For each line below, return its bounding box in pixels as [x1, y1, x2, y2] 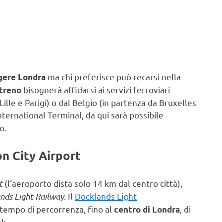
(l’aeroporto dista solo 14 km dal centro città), [4, 178, 182, 189]
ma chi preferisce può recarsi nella [48, 71, 181, 82]
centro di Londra [114, 204, 180, 215]
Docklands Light [75, 191, 137, 202]
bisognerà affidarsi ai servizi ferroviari [23, 84, 170, 95]
